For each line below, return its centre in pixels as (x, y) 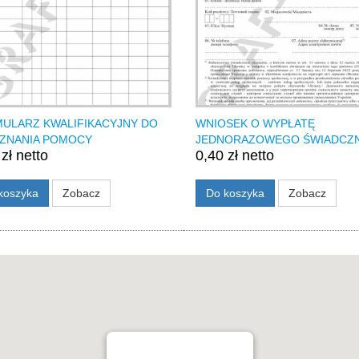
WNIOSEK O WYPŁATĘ (255, 124)
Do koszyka (235, 194)
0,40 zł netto (234, 156)
